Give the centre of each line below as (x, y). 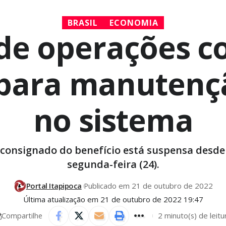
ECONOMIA (134, 23)
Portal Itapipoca (54, 186)
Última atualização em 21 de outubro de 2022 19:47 (113, 199)
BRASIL (83, 23)
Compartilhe (22, 215)
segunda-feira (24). (113, 164)
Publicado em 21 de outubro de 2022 (149, 186)
